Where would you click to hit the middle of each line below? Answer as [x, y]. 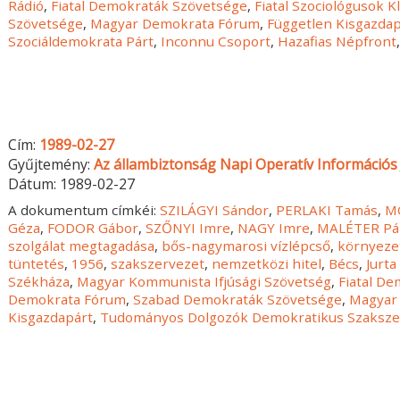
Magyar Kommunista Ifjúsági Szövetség [204, 282]
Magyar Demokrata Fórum [175, 23]
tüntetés [37, 264]
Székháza [39, 282]
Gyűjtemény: [51, 165]
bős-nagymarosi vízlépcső [246, 246]
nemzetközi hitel [267, 264]
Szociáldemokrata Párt [81, 41]
